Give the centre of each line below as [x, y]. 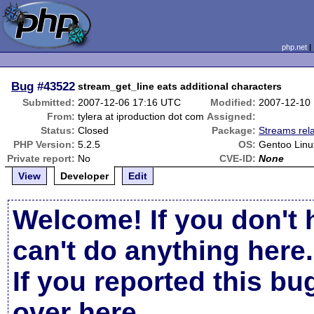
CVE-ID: [238, 158]
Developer [85, 176]
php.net [294, 47]
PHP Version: [45, 144]
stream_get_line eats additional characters [180, 86]
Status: [58, 130]
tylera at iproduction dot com [141, 116]
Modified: [233, 102]
